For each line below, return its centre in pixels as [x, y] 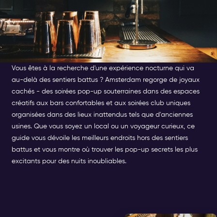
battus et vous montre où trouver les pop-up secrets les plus [105, 150]
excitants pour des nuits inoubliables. [69, 161]
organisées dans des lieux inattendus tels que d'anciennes [102, 115]
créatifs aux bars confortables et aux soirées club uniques [101, 103]
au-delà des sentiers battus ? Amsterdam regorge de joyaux [106, 80]
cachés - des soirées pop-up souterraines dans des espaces [106, 92]
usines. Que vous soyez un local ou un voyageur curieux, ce [103, 126]
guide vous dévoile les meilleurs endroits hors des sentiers [100, 138]
